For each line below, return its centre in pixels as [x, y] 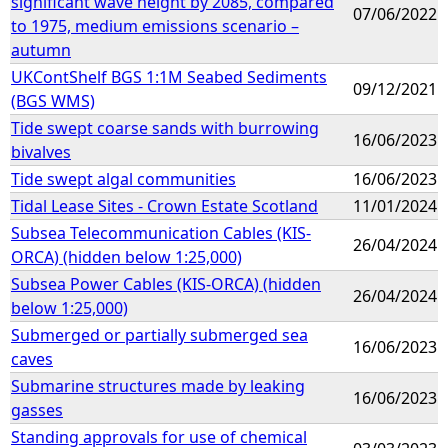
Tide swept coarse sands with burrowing [165, 127]
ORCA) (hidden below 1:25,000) [126, 256]
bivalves [41, 151]
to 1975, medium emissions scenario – [155, 25]
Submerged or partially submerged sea [159, 334]
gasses [37, 409]
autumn [41, 49]
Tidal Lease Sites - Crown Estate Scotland [164, 205]
